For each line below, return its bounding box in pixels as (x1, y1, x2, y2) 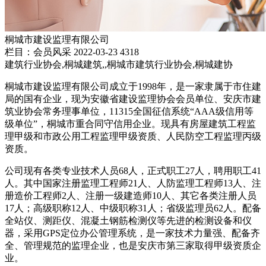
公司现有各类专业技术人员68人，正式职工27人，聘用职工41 (5, 166, 261, 176)
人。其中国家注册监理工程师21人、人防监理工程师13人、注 (5, 178, 261, 188)
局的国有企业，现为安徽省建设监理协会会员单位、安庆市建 (5, 94, 261, 104)
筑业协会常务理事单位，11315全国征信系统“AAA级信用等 (5, 106, 254, 116)
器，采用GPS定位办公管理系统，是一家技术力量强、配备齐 (5, 228, 260, 238)
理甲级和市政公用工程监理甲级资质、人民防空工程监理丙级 (5, 131, 261, 141)
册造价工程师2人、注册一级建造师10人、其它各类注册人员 (5, 191, 256, 201)
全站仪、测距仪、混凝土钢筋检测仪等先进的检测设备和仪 (5, 216, 252, 226)
